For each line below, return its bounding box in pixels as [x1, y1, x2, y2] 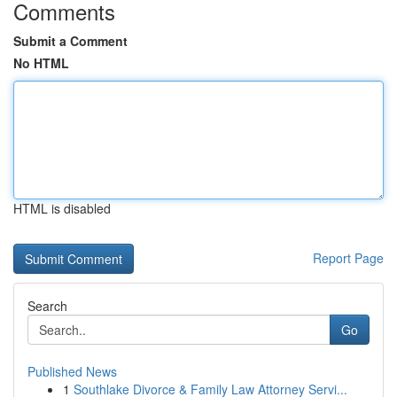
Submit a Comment [13, 32, 128, 50]
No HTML [13, 54, 69, 72]
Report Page [313, 249, 384, 267]
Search [27, 297, 67, 315]
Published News [27, 362, 117, 380]
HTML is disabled [13, 199, 111, 217]
